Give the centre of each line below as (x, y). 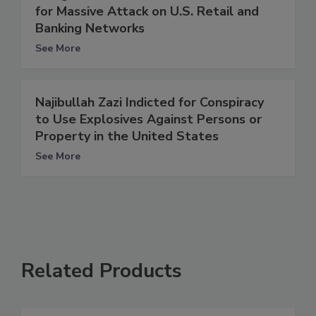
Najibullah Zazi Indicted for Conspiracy (150, 103)
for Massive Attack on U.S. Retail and (147, 12)
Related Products (102, 271)
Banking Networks (90, 29)
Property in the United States (127, 136)
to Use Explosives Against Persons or (148, 120)
